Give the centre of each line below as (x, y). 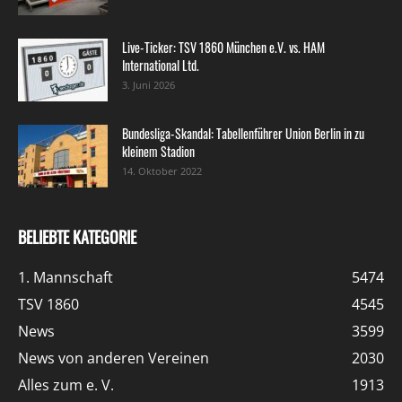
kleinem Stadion (158, 152)
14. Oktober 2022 (162, 171)
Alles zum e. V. (66, 385)
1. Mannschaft (66, 278)
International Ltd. (161, 66)
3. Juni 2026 (149, 85)
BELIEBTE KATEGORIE (77, 237)
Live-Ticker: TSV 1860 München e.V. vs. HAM (223, 48)
